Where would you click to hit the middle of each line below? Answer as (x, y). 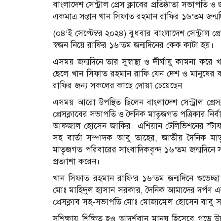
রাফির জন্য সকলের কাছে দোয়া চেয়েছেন (117, 85)
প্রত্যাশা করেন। (76, 161)
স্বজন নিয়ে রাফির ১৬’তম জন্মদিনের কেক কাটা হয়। (133, 45)
